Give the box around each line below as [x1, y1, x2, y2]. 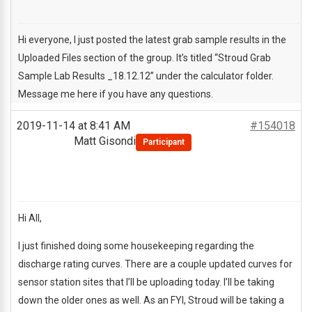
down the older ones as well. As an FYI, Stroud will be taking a [18, 295, 284, 306]
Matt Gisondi [74, 134, 136, 148]
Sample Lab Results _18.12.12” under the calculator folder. [18, 70, 274, 81]
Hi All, [18, 212, 42, 224]
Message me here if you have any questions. [18, 88, 213, 100]
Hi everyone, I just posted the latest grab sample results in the [18, 34, 286, 45]
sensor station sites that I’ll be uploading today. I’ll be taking [18, 276, 274, 288]
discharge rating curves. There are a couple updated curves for [18, 258, 292, 270]
